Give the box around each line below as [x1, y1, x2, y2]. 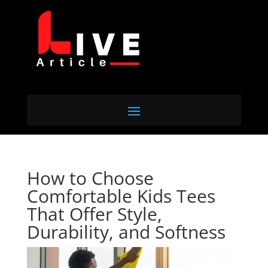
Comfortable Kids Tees [26, 184, 215, 208]
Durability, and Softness [26, 220, 226, 244]
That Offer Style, [26, 202, 162, 226]
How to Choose [26, 166, 154, 190]
